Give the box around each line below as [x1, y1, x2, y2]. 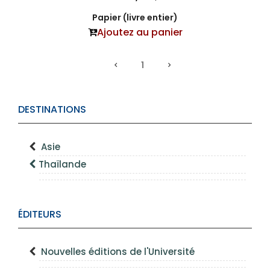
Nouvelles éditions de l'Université [41, 245, 195, 259]
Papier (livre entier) [92, 11, 178, 24]
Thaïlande [39, 158, 86, 171]
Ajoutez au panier [96, 25, 183, 40]
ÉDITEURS [18, 207, 61, 222]
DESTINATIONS [18, 102, 86, 117]
